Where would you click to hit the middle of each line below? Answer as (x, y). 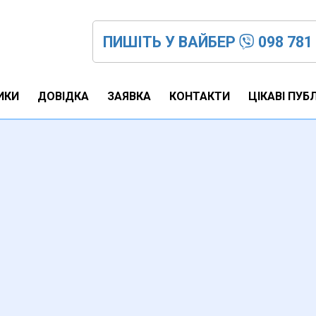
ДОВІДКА (63, 96)
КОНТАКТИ (200, 96)
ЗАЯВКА (129, 96)
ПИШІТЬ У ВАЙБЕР (169, 42)
